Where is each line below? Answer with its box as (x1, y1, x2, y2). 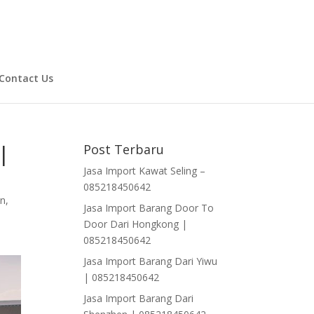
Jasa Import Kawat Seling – (83, 164, 206, 177)
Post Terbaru (83, 141, 165, 158)
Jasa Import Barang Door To (83, 201, 214, 214)
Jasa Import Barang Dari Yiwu (83, 254, 218, 268)
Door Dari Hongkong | (83, 217, 188, 231)
